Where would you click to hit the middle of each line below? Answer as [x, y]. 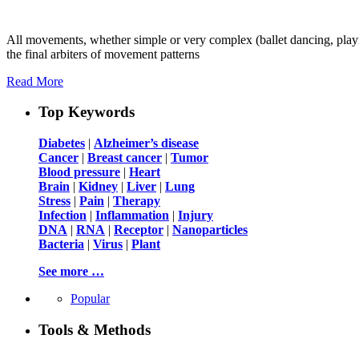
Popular [90, 299]
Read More [35, 81]
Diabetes [62, 143]
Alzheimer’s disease [146, 143]
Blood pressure [79, 172]
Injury [196, 216]
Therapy [137, 201]
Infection [63, 216]
